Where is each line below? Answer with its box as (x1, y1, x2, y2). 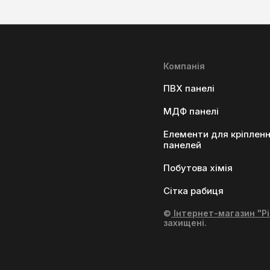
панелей (163, 139, 202, 151)
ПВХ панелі (163, 82, 215, 94)
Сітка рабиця (163, 184, 224, 196)
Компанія (163, 60, 206, 71)
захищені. (163, 217, 207, 228)
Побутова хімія (163, 162, 233, 174)
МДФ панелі (163, 105, 219, 117)
